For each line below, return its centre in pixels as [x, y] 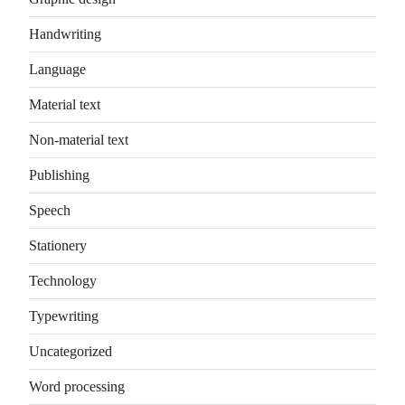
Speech [50, 210]
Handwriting [65, 33]
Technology [63, 280]
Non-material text [79, 139]
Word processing [77, 386]
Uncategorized [71, 351]
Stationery [58, 245]
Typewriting [64, 316]
